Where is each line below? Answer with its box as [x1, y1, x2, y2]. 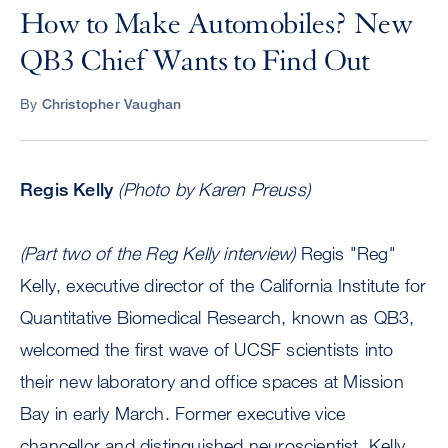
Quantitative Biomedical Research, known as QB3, [20, 306, 415, 329]
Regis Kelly [20, 178, 114, 201]
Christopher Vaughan [41, 95, 182, 113]
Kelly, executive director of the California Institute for [20, 274, 427, 297]
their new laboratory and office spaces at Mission [20, 370, 404, 393]
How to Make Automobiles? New [20, 7, 413, 42]
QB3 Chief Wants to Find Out [20, 44, 370, 79]
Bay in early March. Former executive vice [20, 402, 346, 425]
